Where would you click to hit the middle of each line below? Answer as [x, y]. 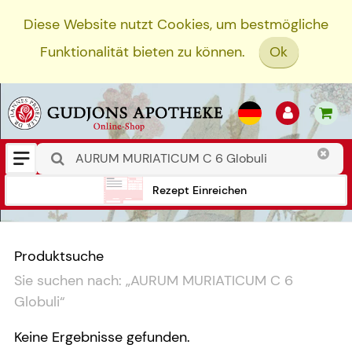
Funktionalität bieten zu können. [142, 52]
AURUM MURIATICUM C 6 [212, 281]
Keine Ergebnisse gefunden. [102, 337]
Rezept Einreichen [200, 190]
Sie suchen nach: [68, 281]
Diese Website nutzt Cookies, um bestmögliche [176, 24]
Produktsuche [59, 256]
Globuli [37, 302]
